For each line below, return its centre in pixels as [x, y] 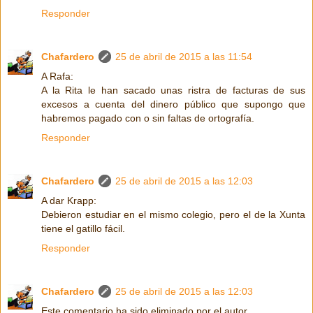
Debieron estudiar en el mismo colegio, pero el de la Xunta [173, 214]
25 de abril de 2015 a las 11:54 [184, 56]
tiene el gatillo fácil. [83, 228]
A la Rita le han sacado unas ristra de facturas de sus [173, 90]
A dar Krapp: [69, 200]
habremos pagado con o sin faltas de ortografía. [148, 118]
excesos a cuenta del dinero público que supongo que [173, 104]
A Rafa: [57, 76]
